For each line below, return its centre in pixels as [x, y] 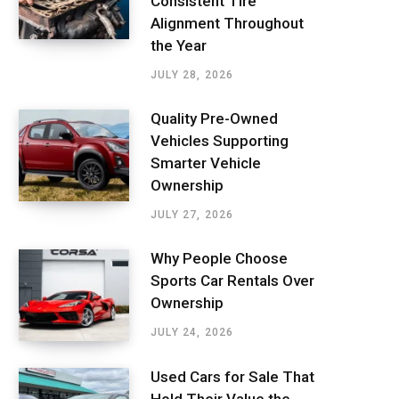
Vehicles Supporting [220, 140]
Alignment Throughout [227, 23]
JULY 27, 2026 [192, 214]
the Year [179, 45]
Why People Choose [219, 259]
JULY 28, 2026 [192, 74]
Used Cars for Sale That [232, 377]
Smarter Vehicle [206, 163]
